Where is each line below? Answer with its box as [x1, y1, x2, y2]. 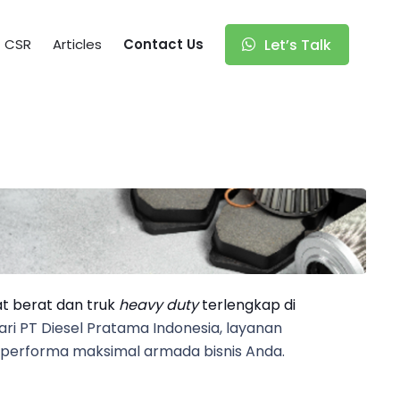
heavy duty [118, 295, 198, 316]
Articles [53, 35, 103, 54]
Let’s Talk [264, 35, 332, 56]
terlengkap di [197, 295, 296, 316]
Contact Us [123, 35, 204, 54]
